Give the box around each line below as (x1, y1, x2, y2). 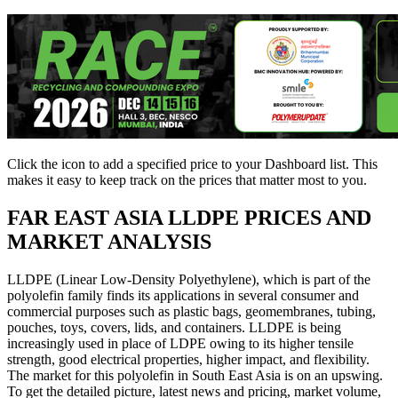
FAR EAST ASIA (7, 206, 168, 230)
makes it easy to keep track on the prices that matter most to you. (7, 172, 367, 188)
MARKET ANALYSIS (7, 230, 211, 254)
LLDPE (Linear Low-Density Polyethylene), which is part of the (7, 272, 370, 288)
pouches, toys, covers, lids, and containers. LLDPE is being (7, 320, 341, 336)
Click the (7, 156, 61, 172)
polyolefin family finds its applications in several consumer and (7, 288, 359, 304)
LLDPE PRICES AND (168, 206, 371, 230)
